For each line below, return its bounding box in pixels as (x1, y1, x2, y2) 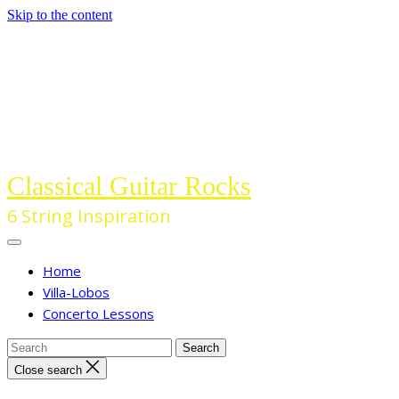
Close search (14, 363, 82, 377)
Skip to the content (7, 7, 112, 22)
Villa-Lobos (43, 283, 110, 301)
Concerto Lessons (43, 305, 154, 322)
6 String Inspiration (7, 204, 171, 228)
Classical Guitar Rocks (7, 171, 251, 200)
